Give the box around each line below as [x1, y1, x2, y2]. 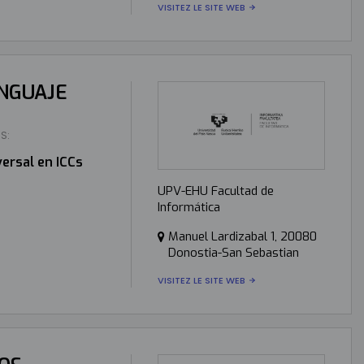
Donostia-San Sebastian [167, 244, 299, 261]
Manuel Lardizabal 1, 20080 [167, 227, 317, 245]
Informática [157, 198, 220, 215]
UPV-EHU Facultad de [157, 182, 274, 199]
